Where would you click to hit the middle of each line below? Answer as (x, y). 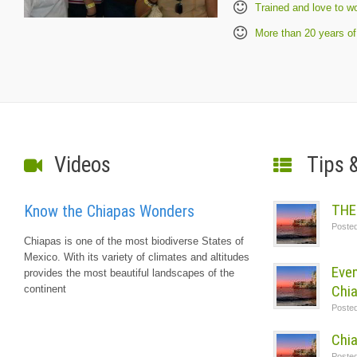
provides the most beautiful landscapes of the (129, 273)
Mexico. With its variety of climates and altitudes (137, 257)
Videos (82, 165)
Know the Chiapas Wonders (109, 211)
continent (45, 288)
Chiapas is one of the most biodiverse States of (134, 241)
